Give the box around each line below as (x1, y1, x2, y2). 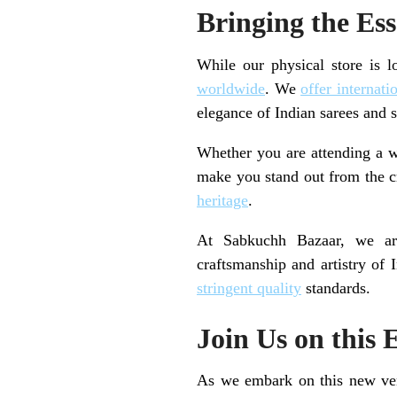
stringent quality (197, 278, 301, 297)
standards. (301, 278, 370, 297)
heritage (197, 191, 248, 209)
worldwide (197, 79, 265, 97)
